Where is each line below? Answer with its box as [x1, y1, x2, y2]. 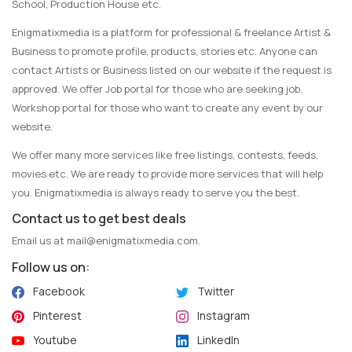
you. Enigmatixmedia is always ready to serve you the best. [12, 185, 299, 200]
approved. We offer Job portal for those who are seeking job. [12, 82, 302, 96]
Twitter [197, 284, 234, 299]
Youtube [33, 332, 77, 347]
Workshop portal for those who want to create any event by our [12, 101, 323, 115]
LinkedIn [197, 332, 240, 347]
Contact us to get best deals [12, 210, 186, 227]
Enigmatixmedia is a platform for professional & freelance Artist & [12, 25, 331, 39]
